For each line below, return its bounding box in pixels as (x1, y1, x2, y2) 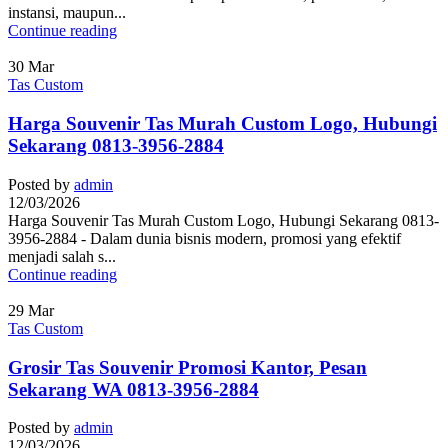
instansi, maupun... (8, 4, 126, 22)
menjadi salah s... (8, 247, 116, 265)
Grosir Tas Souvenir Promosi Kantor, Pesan (8, 356, 367, 378)
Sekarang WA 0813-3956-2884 (8, 378, 259, 400)
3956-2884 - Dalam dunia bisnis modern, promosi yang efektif (8, 229, 401, 247)
